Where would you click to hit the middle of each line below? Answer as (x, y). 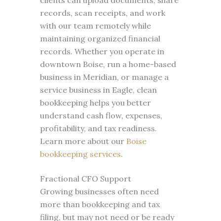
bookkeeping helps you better (95, 103)
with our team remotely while (95, 26)
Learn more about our (83, 141)
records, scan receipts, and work (102, 13)
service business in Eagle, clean (98, 90)
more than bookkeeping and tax (100, 204)
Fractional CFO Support (85, 179)
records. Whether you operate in (102, 51)
